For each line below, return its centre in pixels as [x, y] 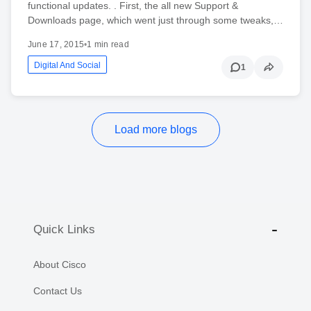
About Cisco [60, 265]
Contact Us [58, 291]
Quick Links [64, 229]
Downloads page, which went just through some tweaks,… [155, 20]
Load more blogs [155, 130]
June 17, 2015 [56, 45]
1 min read [108, 45]
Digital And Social [67, 66]
